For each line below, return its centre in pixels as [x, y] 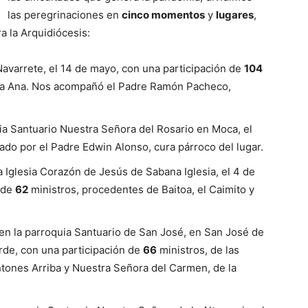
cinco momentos [163, 15]
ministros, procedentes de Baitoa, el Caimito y [141, 189]
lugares [235, 15]
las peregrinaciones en [65, 15]
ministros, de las [198, 250]
